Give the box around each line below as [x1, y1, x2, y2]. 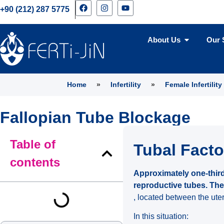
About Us [147, 35, 180, 44]
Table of [10, 137, 55, 151]
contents [10, 155, 60, 169]
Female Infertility [165, 80, 222, 89]
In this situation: [133, 211, 189, 220]
